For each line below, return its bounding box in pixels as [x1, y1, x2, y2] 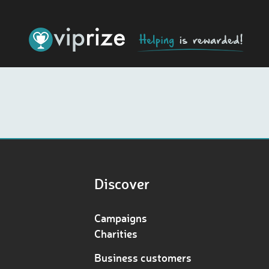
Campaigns [94, 211, 147, 225]
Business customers [94, 250, 192, 265]
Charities [94, 226, 138, 241]
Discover [94, 174, 150, 193]
